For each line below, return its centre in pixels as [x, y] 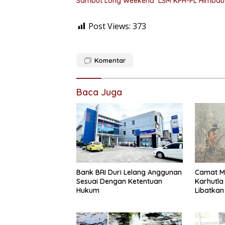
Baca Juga [99, 92]
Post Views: [109, 26]
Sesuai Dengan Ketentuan [119, 182]
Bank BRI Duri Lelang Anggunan [129, 173]
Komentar [110, 60]
